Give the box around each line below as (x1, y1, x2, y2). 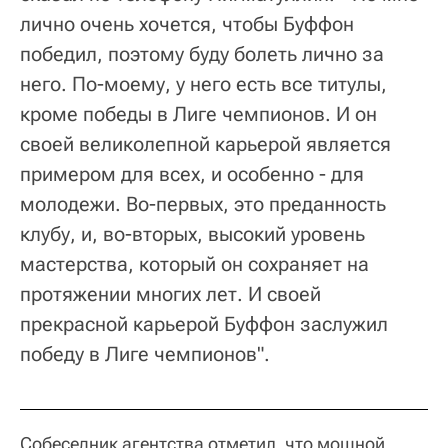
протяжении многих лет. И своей (20, 281, 321, 306)
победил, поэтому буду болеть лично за (20, 41, 384, 66)
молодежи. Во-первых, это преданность (20, 191, 386, 216)
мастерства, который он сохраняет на (20, 251, 369, 276)
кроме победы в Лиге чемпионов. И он (20, 101, 377, 126)
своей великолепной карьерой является (20, 131, 391, 156)
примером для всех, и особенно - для (20, 161, 364, 186)
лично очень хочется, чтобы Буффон (20, 11, 354, 36)
